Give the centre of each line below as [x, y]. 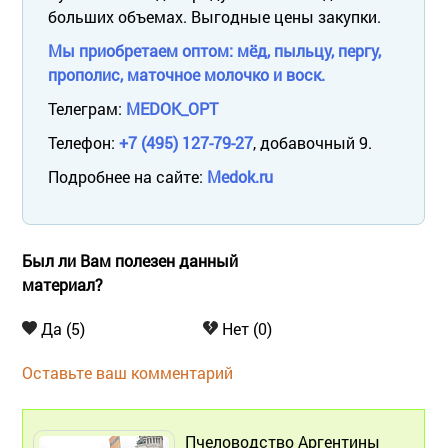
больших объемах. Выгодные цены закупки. [214, 16]
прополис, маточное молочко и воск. [186, 74]
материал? [62, 284]
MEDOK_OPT [172, 108]
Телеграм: [87, 108]
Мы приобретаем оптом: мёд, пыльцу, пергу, [214, 50]
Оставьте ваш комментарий [127, 372]
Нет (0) [245, 328]
